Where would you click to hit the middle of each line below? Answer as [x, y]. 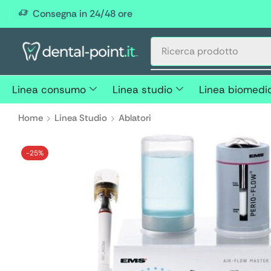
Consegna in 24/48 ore [83, 14]
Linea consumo [49, 90]
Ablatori [135, 118]
